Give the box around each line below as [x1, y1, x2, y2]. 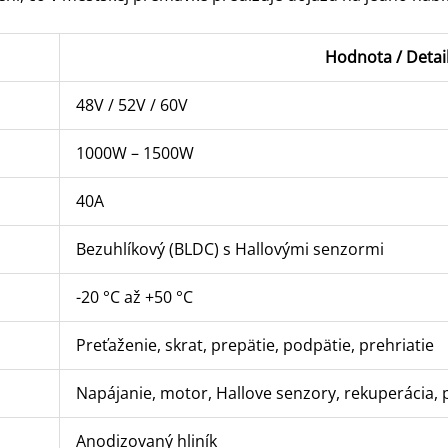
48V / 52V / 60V [75, 94, 188, 117]
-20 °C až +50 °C [75, 286, 193, 309]
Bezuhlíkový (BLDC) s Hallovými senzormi [75, 238, 384, 261]
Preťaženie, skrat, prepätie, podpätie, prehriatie [75, 334, 434, 357]
